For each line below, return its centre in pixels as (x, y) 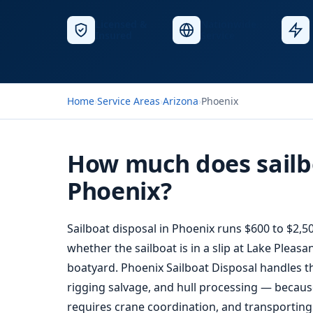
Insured (114, 35)
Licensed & (121, 24)
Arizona (181, 101)
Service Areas (129, 101)
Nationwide (228, 24)
